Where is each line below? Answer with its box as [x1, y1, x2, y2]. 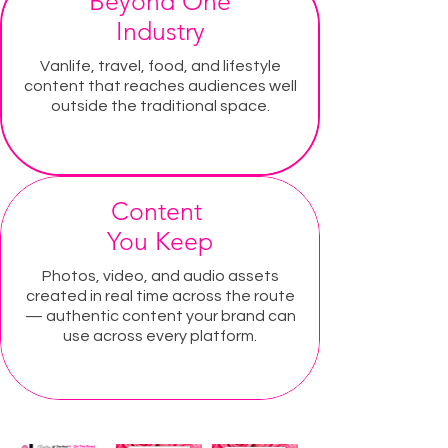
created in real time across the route [25, 287, 295, 304]
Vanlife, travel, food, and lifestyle [39, 57, 281, 74]
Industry [115, 15, 205, 46]
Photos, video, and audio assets [41, 267, 279, 284]
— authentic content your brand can [24, 307, 296, 324]
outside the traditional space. [50, 97, 270, 114]
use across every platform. [63, 327, 257, 344]
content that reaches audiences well [23, 77, 297, 94]
